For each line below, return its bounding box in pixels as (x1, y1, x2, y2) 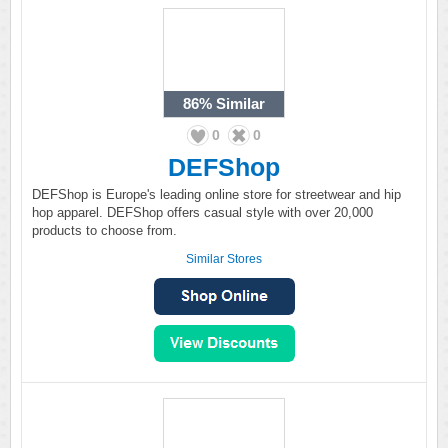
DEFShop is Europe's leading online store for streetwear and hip (32, 187, 401, 202)
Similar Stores (186, 252, 262, 266)
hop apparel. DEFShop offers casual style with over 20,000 (32, 205, 373, 220)
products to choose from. (32, 223, 177, 238)
